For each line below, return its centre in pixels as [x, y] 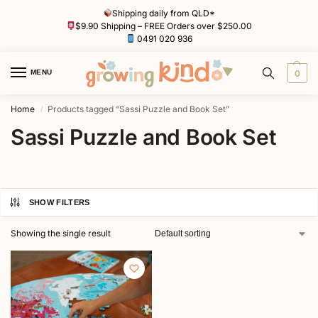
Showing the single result [61, 234]
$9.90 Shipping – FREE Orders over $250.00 [164, 26]
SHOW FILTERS [59, 203]
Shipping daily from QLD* [164, 13]
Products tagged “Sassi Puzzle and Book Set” [139, 109]
